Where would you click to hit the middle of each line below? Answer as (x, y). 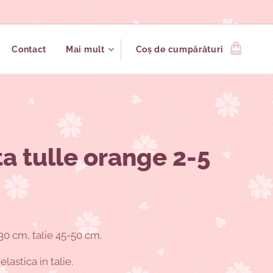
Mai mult (85, 49)
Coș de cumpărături (179, 49)
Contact (29, 49)
